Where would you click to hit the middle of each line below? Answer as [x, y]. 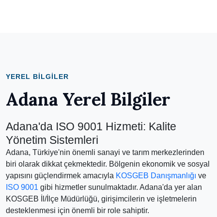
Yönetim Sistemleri [52, 140]
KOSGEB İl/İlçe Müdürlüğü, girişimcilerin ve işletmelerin [101, 199]
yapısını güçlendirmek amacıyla [61, 176]
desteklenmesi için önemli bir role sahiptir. [77, 210]
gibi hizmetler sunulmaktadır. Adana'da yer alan [120, 187]
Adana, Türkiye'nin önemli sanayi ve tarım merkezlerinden [105, 152]
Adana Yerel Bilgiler [88, 99]
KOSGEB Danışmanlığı [156, 176]
